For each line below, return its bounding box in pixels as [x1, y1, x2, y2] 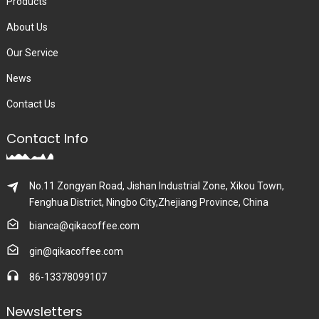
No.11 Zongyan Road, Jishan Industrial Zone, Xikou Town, [28, 180, 284, 192]
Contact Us [6, 98, 56, 110]
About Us [6, 21, 48, 33]
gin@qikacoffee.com [28, 246, 123, 258]
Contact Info [6, 130, 88, 148]
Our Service [6, 47, 58, 59]
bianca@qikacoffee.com [28, 220, 140, 232]
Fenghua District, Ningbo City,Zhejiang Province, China [28, 197, 268, 209]
